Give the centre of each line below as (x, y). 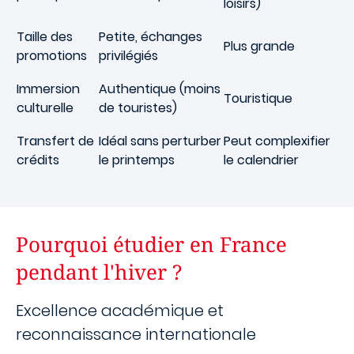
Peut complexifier (277, 141)
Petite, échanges (151, 37)
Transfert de (55, 141)
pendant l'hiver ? (99, 272)
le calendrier (261, 160)
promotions (52, 56)
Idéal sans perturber (160, 141)
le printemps (137, 160)
